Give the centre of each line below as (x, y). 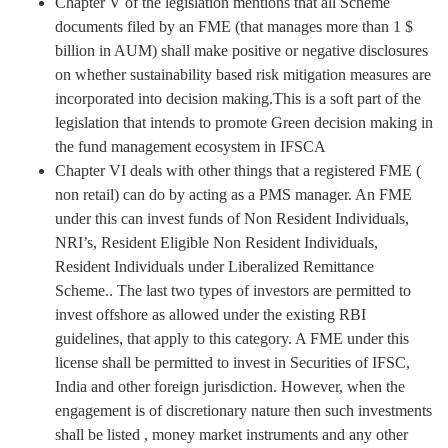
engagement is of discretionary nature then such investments (243, 410)
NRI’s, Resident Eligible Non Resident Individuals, (216, 242)
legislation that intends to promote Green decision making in (244, 122)
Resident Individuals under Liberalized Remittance (214, 266)
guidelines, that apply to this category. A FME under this (232, 338)
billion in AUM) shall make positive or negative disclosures (241, 50)
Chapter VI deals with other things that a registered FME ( (238, 170)
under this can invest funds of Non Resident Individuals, (232, 218)
